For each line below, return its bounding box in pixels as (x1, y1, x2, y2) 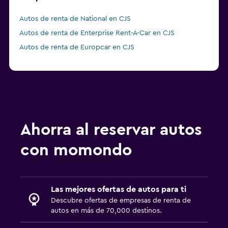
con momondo (20, 142, 132, 159)
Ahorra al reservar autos (20, 122, 202, 138)
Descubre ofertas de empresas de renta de (51, 197, 191, 205)
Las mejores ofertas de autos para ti (51, 185, 186, 194)
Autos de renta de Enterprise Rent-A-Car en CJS (19, 30, 175, 37)
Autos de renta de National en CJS (19, 15, 131, 23)
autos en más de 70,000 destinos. (51, 207, 162, 215)
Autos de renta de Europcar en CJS (19, 44, 134, 51)
